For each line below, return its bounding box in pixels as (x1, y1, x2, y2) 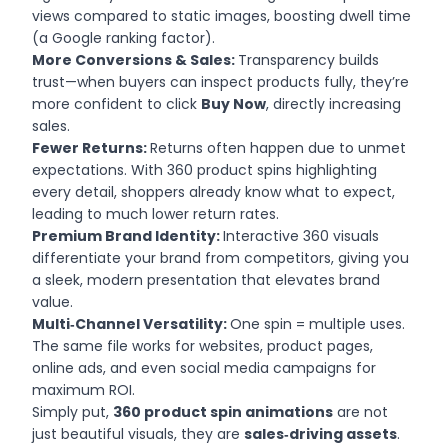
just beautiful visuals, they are (32, 423, 245, 444)
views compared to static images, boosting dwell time (32, 5, 412, 26)
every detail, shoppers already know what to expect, (32, 181, 396, 202)
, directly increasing (266, 93, 402, 114)
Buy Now (201, 93, 267, 114)
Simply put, (32, 401, 114, 422)
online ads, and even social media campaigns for (32, 357, 377, 378)
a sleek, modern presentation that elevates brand (32, 269, 381, 290)
